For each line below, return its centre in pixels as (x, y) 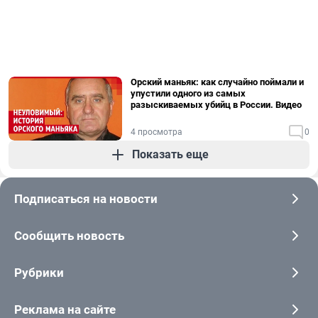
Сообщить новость (69, 236)
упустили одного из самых (188, 93)
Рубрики (39, 273)
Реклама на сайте (65, 309)
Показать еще (170, 154)
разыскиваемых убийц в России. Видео (216, 105)
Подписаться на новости (86, 199)
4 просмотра (157, 132)
